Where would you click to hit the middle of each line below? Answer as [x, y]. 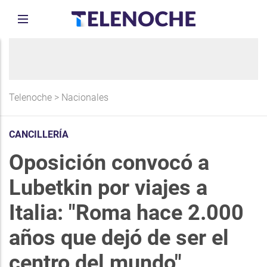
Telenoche [30, 97]
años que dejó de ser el [119, 238]
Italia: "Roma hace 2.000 [126, 213]
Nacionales [85, 97]
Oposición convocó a [109, 163]
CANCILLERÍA [39, 134]
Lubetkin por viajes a [108, 188]
